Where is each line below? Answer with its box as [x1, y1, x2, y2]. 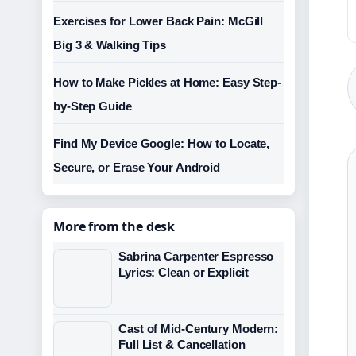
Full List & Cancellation [118, 338, 246, 351]
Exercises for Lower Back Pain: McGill [53, 14, 264, 28]
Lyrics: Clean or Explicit [118, 265, 249, 279]
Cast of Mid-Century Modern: [118, 322, 279, 335]
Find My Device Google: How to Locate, [53, 137, 270, 150]
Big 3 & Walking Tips [53, 38, 167, 52]
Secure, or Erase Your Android [53, 161, 221, 174]
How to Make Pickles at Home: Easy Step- [53, 75, 282, 89]
